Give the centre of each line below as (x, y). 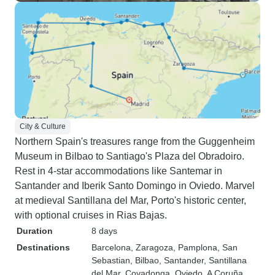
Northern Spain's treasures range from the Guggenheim (135, 141)
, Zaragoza (152, 247)
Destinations (43, 247)
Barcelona (111, 247)
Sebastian (111, 260)
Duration (35, 231)
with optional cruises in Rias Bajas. (91, 215)
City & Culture (43, 126)
